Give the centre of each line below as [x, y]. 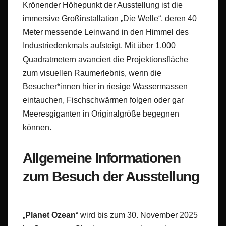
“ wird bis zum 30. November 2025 [137, 215]
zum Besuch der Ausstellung [111, 177]
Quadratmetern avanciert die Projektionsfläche [105, 60]
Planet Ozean [50, 215]
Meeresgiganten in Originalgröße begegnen [101, 114]
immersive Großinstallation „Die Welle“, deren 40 [110, 19]
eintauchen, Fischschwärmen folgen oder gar [103, 100]
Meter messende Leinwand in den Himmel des [106, 32]
